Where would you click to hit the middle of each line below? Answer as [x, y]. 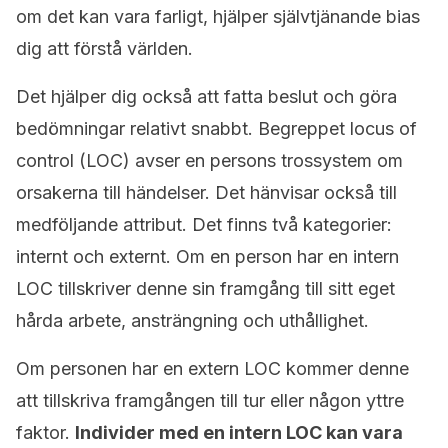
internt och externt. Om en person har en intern [207, 256]
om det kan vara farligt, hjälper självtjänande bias [218, 16]
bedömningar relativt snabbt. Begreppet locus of [216, 128]
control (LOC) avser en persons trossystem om [209, 160]
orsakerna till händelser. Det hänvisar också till [206, 192]
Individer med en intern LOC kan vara [239, 432]
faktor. [45, 432]
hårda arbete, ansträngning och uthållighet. [192, 320]
